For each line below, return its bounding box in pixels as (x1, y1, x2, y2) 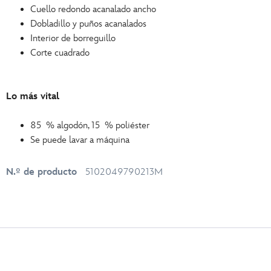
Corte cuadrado (30, 47, 90, 59)
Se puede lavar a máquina (30, 134, 129, 146)
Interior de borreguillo (30, 33, 116, 44)
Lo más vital (6, 91, 59, 102)
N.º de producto (6, 166, 77, 178)
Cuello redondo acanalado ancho (30, 4, 156, 15)
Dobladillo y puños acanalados (30, 18, 146, 30)
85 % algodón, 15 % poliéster (30, 120, 149, 131)
